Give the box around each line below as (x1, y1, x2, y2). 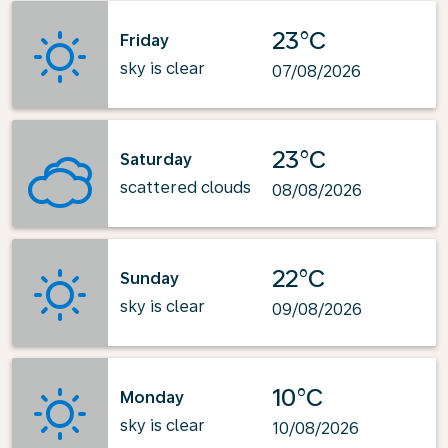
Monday (120, 387, 184, 407)
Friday (120, 30, 169, 50)
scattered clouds (120, 177, 251, 197)
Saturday (120, 149, 192, 169)
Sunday (120, 268, 179, 288)
